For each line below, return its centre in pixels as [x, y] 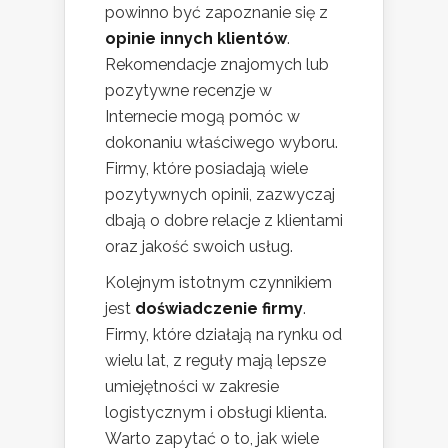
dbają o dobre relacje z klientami [224, 220]
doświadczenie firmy [219, 308]
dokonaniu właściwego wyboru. [221, 142]
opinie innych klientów [196, 38]
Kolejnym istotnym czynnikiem [218, 282]
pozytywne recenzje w [188, 90]
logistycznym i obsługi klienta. [216, 412]
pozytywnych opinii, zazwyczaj [220, 194]
